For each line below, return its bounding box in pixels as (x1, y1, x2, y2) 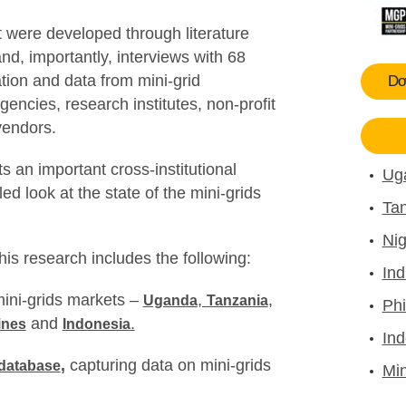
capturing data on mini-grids (64, 356, 271, 374)
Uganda (142, 293, 198, 308)
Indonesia (62, 316, 130, 332)
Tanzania (206, 293, 268, 308)
